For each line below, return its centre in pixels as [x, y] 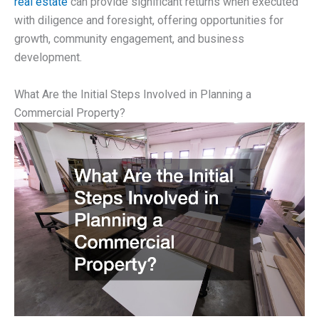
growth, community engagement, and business [129, 39]
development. [48, 58]
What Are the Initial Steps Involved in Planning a [133, 95]
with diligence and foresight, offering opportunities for [149, 21]
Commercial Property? [70, 113]
